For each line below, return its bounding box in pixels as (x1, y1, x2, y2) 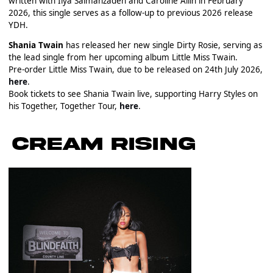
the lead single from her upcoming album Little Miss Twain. (8, 52, 238, 63)
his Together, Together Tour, (8, 101, 119, 112)
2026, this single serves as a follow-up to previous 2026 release (8, 7, 253, 18)
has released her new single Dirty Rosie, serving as (63, 40, 262, 51)
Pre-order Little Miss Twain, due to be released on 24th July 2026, (8, 64, 263, 76)
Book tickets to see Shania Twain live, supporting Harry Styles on (8, 88, 258, 100)
